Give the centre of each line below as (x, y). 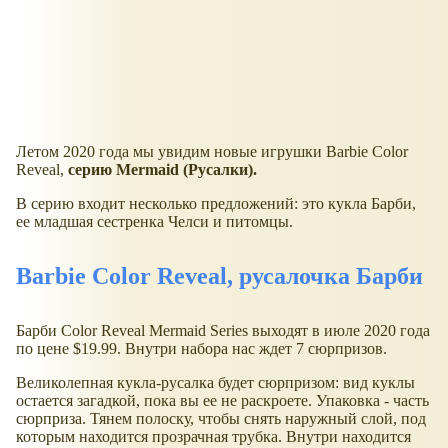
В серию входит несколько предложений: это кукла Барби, (216, 204)
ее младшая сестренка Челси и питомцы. (154, 222)
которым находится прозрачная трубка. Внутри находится (213, 437)
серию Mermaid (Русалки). (162, 170)
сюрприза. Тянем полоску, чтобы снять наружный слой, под (221, 419)
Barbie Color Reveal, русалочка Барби (219, 276)
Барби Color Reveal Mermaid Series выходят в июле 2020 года (223, 331)
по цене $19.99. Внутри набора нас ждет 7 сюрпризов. (201, 349)
